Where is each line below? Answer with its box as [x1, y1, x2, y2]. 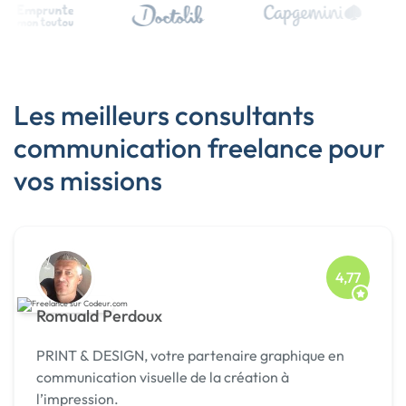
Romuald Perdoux [36, 305, 162, 327]
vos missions [14, 163, 162, 198]
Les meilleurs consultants [14, 98, 314, 133]
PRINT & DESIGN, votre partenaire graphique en [36, 346, 344, 365]
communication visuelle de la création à [36, 368, 289, 387]
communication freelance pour [14, 130, 385, 166]
